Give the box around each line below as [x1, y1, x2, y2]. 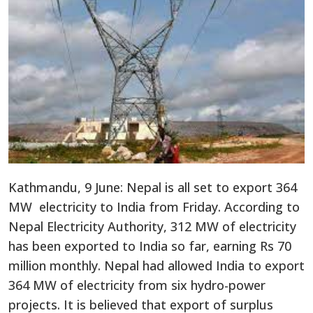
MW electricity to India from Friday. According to [8, 198, 300, 216]
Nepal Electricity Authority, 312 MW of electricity [8, 218, 296, 235]
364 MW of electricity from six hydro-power [8, 277, 265, 294]
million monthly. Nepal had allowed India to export [8, 257, 305, 275]
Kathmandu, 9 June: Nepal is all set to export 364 [8, 179, 297, 196]
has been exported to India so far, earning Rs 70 [8, 238, 291, 255]
